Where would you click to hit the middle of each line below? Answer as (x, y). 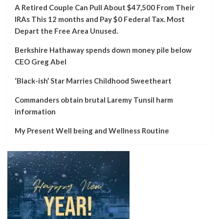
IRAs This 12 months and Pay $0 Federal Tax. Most (100, 19)
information (35, 111)
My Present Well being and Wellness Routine (92, 130)
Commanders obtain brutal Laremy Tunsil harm (94, 99)
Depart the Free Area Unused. (66, 31)
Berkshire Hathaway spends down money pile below (103, 50)
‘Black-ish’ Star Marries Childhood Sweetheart (93, 80)
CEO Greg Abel (41, 61)
